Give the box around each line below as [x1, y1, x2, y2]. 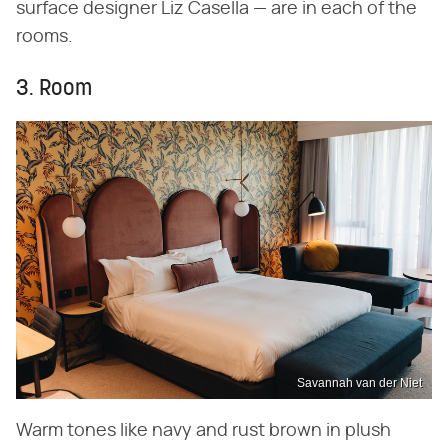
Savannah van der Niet [297, 375, 422, 390]
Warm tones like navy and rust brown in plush [16, 421, 391, 440]
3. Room [16, 78, 92, 102]
